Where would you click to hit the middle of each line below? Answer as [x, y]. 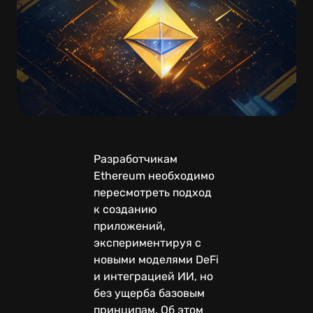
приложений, [130, 226]
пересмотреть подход [153, 192]
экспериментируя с [147, 242]
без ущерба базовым [149, 293]
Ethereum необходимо [154, 175]
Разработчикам [136, 159]
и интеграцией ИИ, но [153, 276]
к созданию [125, 209]
